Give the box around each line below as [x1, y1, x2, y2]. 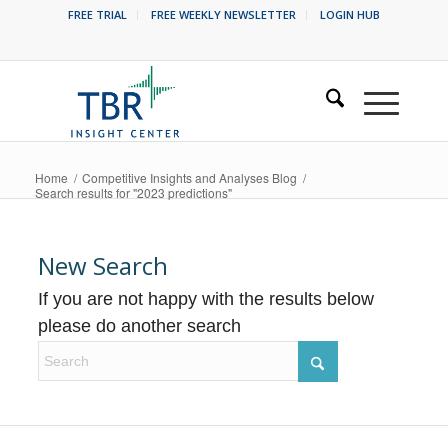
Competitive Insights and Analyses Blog [81, 169, 297, 186]
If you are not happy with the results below [38, 289, 375, 309]
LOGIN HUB [319, 7, 380, 22]
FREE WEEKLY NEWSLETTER [150, 7, 296, 22]
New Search [38, 249, 169, 282]
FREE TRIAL [67, 7, 127, 22]
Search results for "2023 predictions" [34, 184, 232, 201]
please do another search [38, 316, 242, 336]
